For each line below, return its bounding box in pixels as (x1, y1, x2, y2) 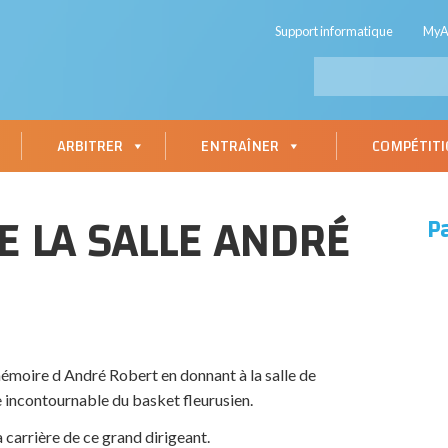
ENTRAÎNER (201, 131, 279, 161)
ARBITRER (57, 131, 123, 161)
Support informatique (275, 23, 393, 39)
